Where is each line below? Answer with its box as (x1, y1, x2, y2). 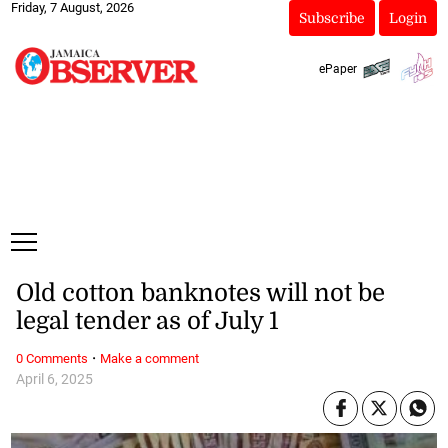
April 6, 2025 (15, 370, 93, 388)
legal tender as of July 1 (15, 307, 279, 336)
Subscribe (298, 10, 365, 26)
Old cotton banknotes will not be (15, 279, 385, 308)
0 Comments (15, 350, 88, 366)
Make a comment (99, 350, 199, 366)
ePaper (318, 61, 357, 76)
